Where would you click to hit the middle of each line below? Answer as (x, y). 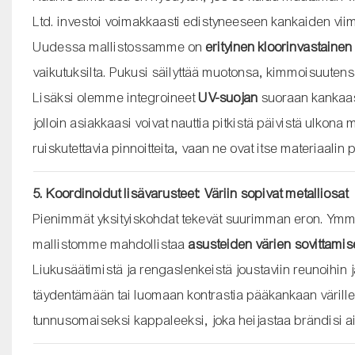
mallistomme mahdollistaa (111, 244)
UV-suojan (228, 97)
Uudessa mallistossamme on (119, 47)
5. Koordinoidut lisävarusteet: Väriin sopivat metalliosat (191, 193)
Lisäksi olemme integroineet (116, 97)
